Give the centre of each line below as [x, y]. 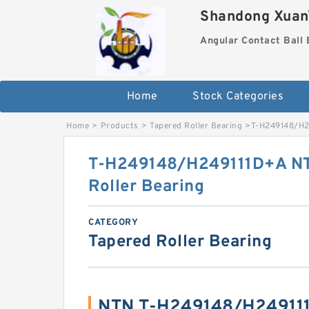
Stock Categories [238, 97]
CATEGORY [113, 223]
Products [119, 126]
